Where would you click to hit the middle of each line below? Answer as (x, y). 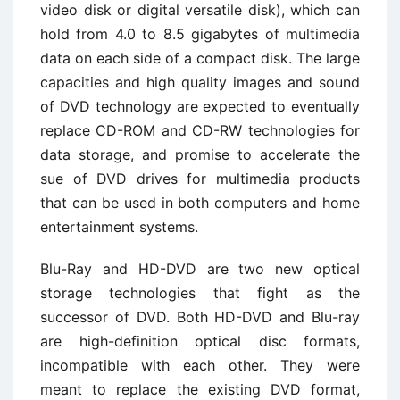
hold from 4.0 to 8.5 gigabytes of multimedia (200, 34)
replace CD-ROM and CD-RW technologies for (200, 130)
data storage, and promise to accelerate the (200, 154)
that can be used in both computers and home (200, 203)
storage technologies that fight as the (200, 293)
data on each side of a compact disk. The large (200, 58)
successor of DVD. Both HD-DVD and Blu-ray (200, 317)
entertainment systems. (119, 227)
